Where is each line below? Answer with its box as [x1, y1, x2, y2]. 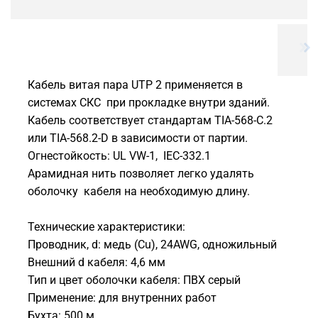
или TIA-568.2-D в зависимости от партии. [28, 131, 248, 145]
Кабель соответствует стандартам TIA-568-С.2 [28, 113, 273, 127]
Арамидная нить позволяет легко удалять [28, 166, 254, 180]
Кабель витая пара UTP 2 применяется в [28, 77, 243, 92]
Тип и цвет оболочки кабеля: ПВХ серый [28, 273, 241, 287]
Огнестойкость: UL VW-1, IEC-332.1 [28, 148, 211, 163]
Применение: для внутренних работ [28, 290, 216, 305]
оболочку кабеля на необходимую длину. [28, 184, 250, 198]
